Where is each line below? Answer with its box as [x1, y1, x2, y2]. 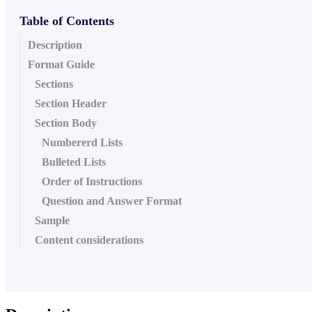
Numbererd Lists [42, 136, 123, 148]
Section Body [35, 116, 97, 129]
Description [28, 38, 82, 51]
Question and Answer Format [42, 194, 182, 207]
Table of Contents [19, 13, 114, 28]
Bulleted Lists [42, 155, 106, 168]
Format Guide [28, 58, 95, 70]
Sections [35, 77, 73, 90]
